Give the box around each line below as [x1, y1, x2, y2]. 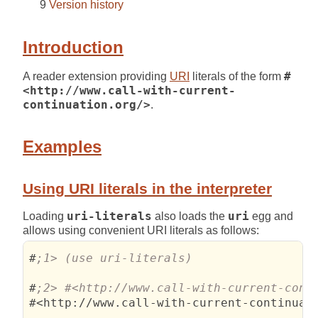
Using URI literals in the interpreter [23, 180, 272, 197]
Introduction [23, 37, 124, 57]
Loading [23, 209, 67, 222]
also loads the [152, 209, 228, 222]
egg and [249, 209, 293, 222]
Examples [23, 137, 102, 157]
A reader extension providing [23, 70, 170, 82]
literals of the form [190, 70, 284, 82]
